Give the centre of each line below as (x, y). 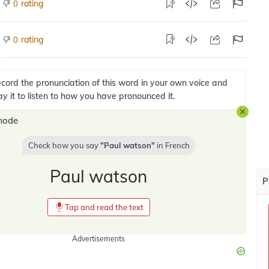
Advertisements (98, 239)
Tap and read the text (104, 207)
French (177, 145)
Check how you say (64, 145)
